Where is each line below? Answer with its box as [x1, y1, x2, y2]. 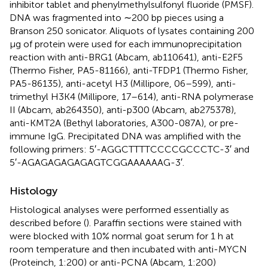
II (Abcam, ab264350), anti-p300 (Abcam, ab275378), [10, 103, 236, 115]
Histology [10, 184, 57, 197]
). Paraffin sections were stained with [86, 217, 242, 229]
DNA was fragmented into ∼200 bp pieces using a [10, 11, 224, 23]
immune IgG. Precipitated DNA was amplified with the [10, 130, 241, 142]
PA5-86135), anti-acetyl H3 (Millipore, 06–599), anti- [10, 77, 236, 89]
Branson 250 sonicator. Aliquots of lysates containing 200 [10, 25, 254, 36]
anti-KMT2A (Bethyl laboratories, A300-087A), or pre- [10, 117, 239, 129]
